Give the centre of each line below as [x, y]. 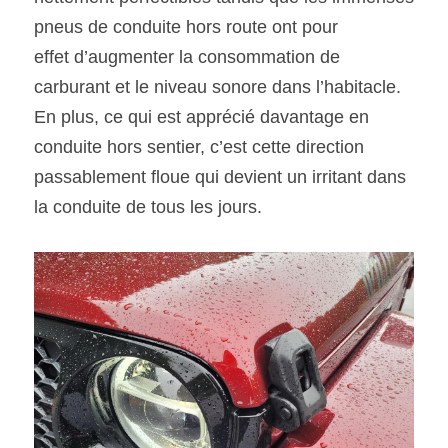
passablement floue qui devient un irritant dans [220, 177]
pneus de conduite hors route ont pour [186, 27]
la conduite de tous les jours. [150, 207]
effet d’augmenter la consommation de [187, 57]
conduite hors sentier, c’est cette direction [199, 147]
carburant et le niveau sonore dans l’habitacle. [217, 87]
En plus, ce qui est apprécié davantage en [201, 117]
